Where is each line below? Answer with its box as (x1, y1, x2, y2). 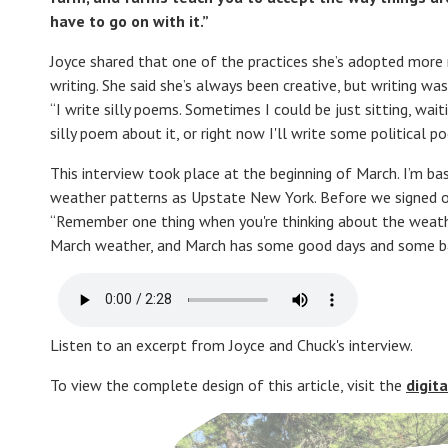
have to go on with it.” (50, 10, 209, 31)
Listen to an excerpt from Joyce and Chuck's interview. (50, 334, 413, 355)
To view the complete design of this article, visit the (50, 374, 406, 395)
